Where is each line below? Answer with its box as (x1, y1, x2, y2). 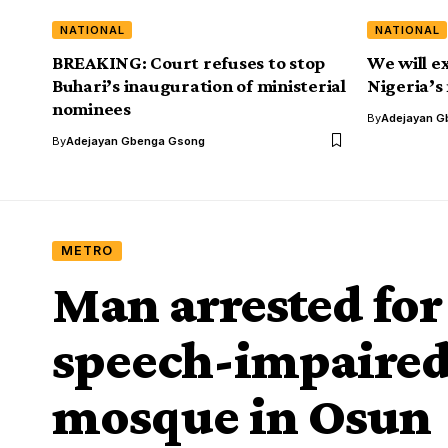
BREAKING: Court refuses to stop (52, 51, 326, 73)
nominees (52, 97, 131, 119)
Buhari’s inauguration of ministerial (52, 74, 346, 96)
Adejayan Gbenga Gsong (66, 133, 205, 148)
